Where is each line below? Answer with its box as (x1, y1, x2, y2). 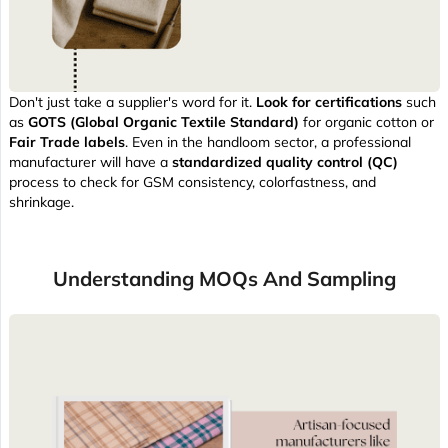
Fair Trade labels (9, 133, 125, 152)
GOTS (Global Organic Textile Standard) (28, 113, 299, 132)
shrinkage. (9, 193, 74, 212)
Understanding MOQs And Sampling (53, 266, 396, 292)
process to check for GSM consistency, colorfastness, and (9, 173, 376, 192)
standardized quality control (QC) (172, 153, 398, 172)
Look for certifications (256, 93, 402, 112)
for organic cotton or (299, 113, 434, 132)
